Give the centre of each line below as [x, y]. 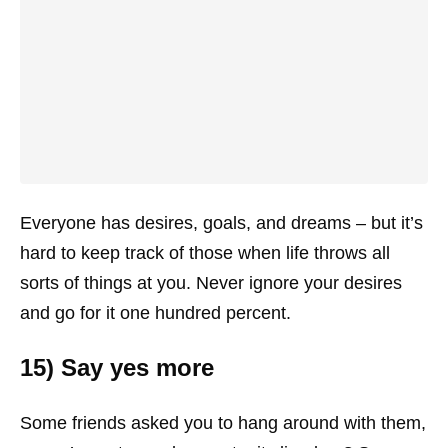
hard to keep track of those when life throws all [205, 253]
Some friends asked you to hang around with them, [223, 423]
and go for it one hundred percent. [155, 313]
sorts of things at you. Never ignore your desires [211, 283]
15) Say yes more [117, 367]
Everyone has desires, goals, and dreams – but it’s [221, 223]
